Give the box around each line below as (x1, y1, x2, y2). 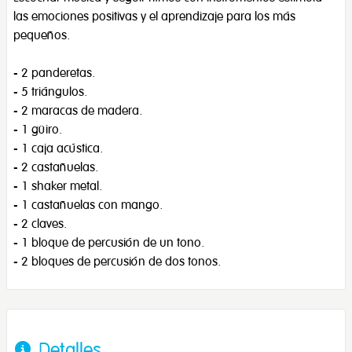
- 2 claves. (13, 214, 67, 231)
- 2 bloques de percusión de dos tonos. (13, 252, 221, 269)
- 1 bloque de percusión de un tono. (13, 233, 204, 250)
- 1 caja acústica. (13, 139, 103, 156)
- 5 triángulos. (13, 82, 87, 99)
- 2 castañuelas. (13, 158, 98, 174)
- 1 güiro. (13, 120, 62, 137)
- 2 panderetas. (13, 64, 95, 80)
